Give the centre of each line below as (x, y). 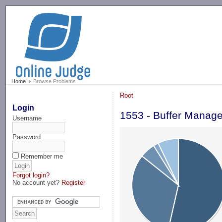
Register (74, 182)
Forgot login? (31, 175)
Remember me (42, 156)
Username (27, 118)
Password (27, 137)
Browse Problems (54, 82)
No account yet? (37, 182)
